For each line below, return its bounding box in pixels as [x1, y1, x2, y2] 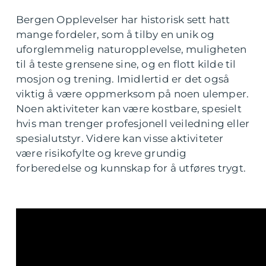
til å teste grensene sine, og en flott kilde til [16, 58, 236, 70]
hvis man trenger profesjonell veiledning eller [16, 117, 250, 129]
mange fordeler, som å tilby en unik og [16, 28, 215, 40]
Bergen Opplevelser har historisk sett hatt [16, 13, 230, 26]
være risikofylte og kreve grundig [16, 147, 187, 159]
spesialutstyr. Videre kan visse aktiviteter [16, 132, 224, 144]
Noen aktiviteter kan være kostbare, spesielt [16, 102, 242, 115]
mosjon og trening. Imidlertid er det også [16, 72, 230, 85]
